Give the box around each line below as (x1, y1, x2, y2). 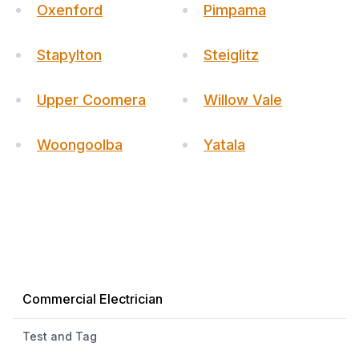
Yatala (204, 136, 245, 153)
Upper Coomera (37, 91, 146, 108)
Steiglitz (204, 46, 259, 63)
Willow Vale (204, 91, 282, 108)
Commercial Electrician (22, 291, 163, 307)
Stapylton (37, 46, 102, 63)
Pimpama (204, 2, 266, 18)
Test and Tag (22, 329, 97, 343)
